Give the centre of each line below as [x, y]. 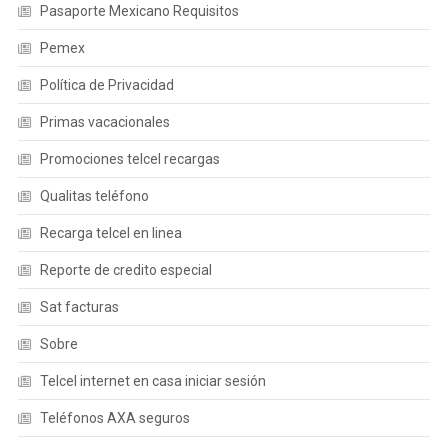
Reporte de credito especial [125, 270]
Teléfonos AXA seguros [114, 418]
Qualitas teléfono [94, 196]
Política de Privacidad [106, 85]
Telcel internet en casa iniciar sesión [152, 381]
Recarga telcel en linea [110, 233]
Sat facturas [79, 307]
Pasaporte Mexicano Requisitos [139, 11]
